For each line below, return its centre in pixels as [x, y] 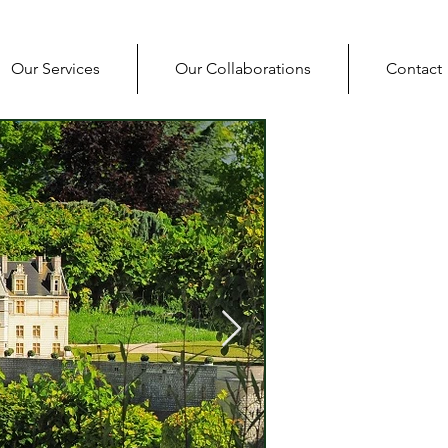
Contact [414, 68]
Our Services [55, 68]
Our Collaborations [243, 68]
